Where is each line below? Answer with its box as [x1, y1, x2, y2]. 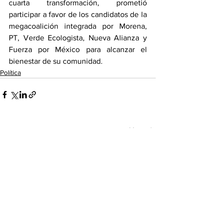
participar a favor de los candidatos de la [9, 10, 147, 19]
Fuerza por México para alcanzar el [9, 45, 147, 54]
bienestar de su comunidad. [9, 57, 103, 66]
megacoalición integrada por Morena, [9, 22, 147, 31]
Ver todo [129, 126, 156, 134]
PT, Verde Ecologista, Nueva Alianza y [9, 34, 147, 42]
